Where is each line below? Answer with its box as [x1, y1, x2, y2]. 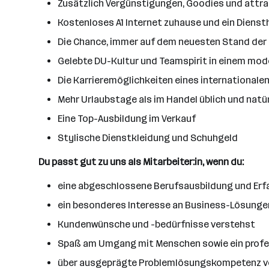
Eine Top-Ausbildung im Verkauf [58, 113, 196, 124]
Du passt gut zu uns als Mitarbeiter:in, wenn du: [38, 156, 244, 168]
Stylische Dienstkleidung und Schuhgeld [58, 132, 238, 144]
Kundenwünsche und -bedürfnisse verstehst [58, 219, 255, 230]
